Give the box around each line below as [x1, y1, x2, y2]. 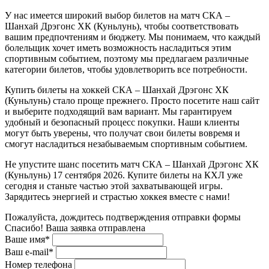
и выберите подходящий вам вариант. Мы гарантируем [5, 106, 232, 116]
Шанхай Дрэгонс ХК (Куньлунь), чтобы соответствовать [5, 20, 238, 31]
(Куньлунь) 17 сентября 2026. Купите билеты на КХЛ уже [5, 169, 243, 180]
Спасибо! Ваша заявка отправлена [5, 222, 145, 233]
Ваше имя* [5, 234, 50, 244]
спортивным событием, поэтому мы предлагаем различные [5, 53, 249, 64]
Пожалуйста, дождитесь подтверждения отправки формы [5, 211, 241, 222]
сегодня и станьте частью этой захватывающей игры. [5, 180, 223, 191]
